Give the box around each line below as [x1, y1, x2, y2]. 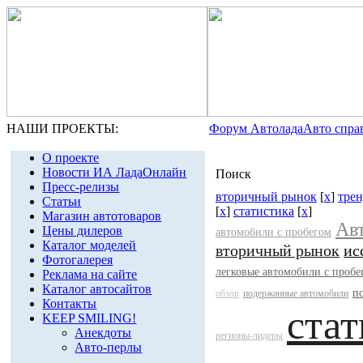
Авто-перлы [75, 340, 143, 354]
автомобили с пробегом [216, 226, 331, 238]
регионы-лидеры [216, 330, 283, 341]
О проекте [42, 151, 100, 164]
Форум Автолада [209, 122, 303, 135]
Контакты [42, 297, 97, 310]
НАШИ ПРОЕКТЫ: [6, 122, 118, 135]
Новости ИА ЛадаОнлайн [42, 165, 187, 179]
